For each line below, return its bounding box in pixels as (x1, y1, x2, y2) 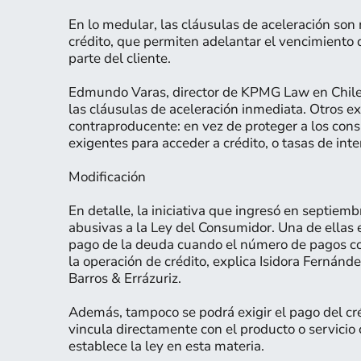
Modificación (68, 168, 146, 186)
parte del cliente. (68, 49, 171, 68)
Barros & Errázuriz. (68, 269, 181, 288)
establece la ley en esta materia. (68, 337, 264, 355)
